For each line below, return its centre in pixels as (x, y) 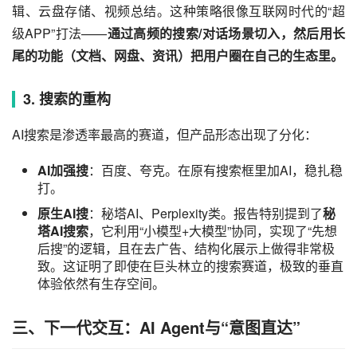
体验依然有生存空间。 (101, 283)
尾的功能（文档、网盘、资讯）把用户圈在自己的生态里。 (178, 55)
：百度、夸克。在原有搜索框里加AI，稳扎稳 (216, 170)
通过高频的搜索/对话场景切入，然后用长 (226, 33)
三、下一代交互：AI (84, 327)
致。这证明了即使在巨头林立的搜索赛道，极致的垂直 (190, 265)
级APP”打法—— (60, 33)
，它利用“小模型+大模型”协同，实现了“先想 (213, 230)
